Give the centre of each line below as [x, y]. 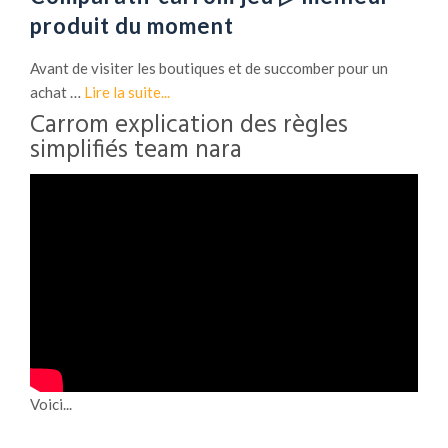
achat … [57, 92]
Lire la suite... [127, 92]
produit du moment [132, 26]
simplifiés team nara [136, 151]
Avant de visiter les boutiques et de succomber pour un [209, 68]
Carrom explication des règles [189, 126]
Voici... [51, 404]
